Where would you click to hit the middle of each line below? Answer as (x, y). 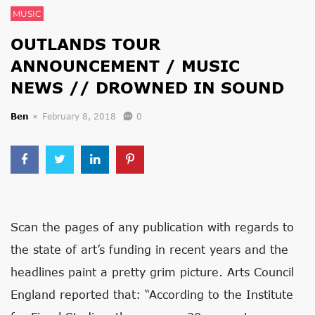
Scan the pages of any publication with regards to (152, 227)
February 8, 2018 (79, 116)
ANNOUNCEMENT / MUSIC (125, 66)
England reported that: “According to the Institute (152, 294)
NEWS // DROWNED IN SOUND (147, 88)
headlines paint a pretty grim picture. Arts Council (152, 272)
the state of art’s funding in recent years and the (149, 249)
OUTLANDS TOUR (85, 44)
